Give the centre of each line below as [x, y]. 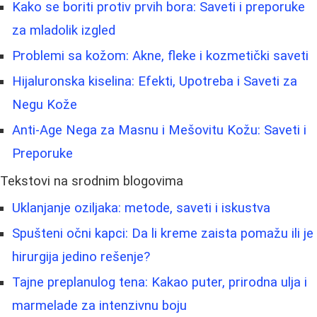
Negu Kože [45, 104]
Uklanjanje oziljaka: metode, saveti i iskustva [141, 208]
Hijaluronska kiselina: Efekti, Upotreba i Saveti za [155, 81]
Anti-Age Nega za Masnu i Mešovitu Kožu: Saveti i [159, 130]
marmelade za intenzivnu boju [99, 305]
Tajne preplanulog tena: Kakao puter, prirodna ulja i [160, 282]
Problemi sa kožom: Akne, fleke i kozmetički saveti [160, 56]
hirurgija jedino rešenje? [81, 257]
